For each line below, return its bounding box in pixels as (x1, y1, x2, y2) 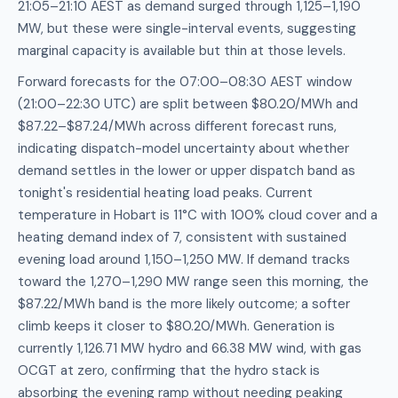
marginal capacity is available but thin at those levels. (18, 42, 346, 60)
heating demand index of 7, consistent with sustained (18, 228, 346, 246)
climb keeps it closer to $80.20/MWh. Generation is (18, 317, 335, 335)
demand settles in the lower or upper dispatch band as (18, 162, 355, 179)
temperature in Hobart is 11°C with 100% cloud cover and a (18, 206, 378, 224)
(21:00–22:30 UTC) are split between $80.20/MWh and (18, 95, 358, 113)
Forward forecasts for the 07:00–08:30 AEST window (18, 73, 352, 91)
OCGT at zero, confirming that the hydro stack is (18, 362, 320, 379)
